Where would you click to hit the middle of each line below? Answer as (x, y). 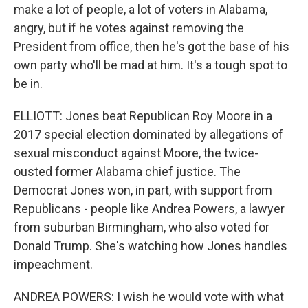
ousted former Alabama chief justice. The (127, 172)
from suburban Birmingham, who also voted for (142, 227)
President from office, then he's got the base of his (152, 46)
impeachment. (53, 264)
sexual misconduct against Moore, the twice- (136, 153)
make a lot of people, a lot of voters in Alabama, (141, 9)
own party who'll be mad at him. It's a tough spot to (151, 65)
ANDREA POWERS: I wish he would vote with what (149, 297)
